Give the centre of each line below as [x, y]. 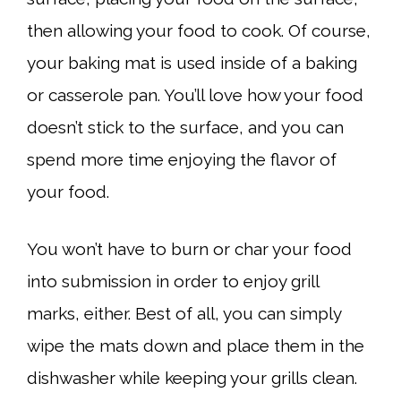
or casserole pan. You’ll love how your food [195, 94]
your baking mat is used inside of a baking [192, 62]
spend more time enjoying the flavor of [182, 159]
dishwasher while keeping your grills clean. [192, 378]
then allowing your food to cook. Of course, [199, 30]
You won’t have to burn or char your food [189, 249]
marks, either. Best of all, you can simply [184, 313]
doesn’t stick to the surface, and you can [185, 127]
